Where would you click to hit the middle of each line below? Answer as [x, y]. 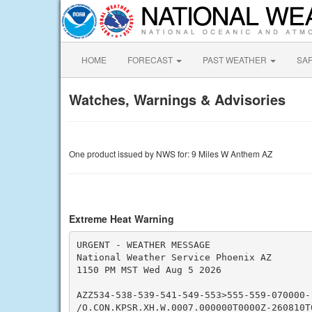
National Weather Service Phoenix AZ [174, 257]
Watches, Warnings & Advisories [177, 99]
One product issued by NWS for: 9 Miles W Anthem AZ [171, 154]
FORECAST [151, 60]
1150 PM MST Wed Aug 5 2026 [149, 270]
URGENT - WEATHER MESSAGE [143, 244]
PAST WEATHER [236, 60]
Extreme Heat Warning [122, 219]
